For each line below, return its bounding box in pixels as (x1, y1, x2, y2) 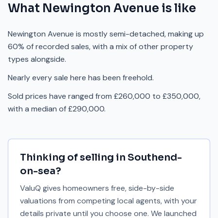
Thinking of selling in (20, 151, 127, 163)
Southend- (127, 151, 182, 163)
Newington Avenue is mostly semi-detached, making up (8, 29, 204, 39)
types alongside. (8, 54, 66, 64)
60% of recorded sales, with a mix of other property (8, 41, 193, 52)
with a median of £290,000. (8, 104, 106, 114)
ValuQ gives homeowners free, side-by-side (20, 183, 174, 193)
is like (159, 1, 196, 16)
